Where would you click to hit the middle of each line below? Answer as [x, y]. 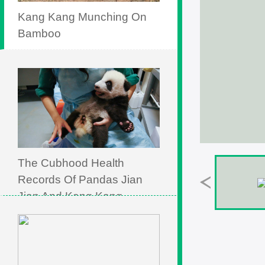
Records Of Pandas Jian [80, 180]
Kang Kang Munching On [82, 17]
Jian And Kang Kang [70, 196]
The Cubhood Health [71, 163]
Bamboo [39, 33]
